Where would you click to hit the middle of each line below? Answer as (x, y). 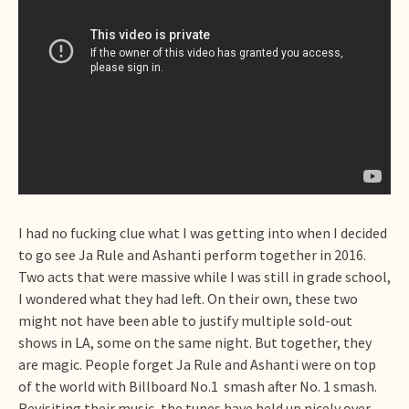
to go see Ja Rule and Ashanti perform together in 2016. (192, 254)
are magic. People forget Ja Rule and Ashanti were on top (197, 364)
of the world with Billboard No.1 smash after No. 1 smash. (198, 386)
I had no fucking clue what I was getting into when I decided (203, 232)
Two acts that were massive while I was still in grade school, (204, 276)
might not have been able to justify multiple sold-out (185, 320)
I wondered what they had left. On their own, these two (188, 298)
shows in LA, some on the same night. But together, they (195, 342)
